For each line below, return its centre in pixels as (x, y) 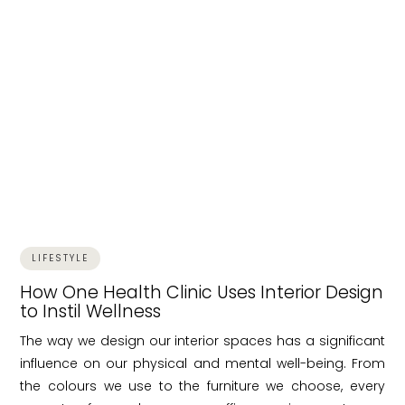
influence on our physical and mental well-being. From (202, 363)
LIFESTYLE (61, 258)
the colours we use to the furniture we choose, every (202, 386)
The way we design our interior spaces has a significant (202, 340)
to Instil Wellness (91, 311)
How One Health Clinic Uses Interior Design (202, 292)
